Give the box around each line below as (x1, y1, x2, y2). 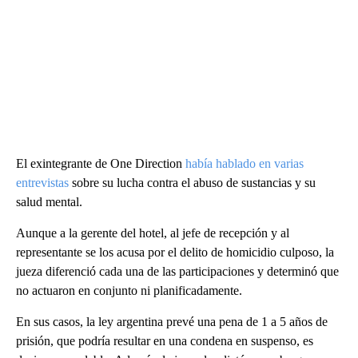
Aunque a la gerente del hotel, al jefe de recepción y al (16, 226, 289, 241)
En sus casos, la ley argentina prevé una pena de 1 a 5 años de (16, 315, 328, 329)
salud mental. (16, 195, 82, 209)
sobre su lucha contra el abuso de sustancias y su (69, 176, 316, 190)
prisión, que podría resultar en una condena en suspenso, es (16, 334, 313, 348)
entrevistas (16, 176, 69, 190)
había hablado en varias (185, 157, 304, 171)
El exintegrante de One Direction (16, 157, 185, 171)
